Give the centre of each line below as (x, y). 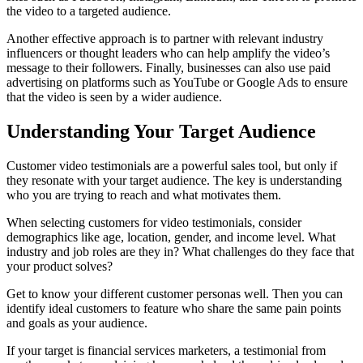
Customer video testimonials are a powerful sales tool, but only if (172, 165)
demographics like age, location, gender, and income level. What (171, 237)
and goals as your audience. (77, 322)
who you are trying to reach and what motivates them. (144, 194)
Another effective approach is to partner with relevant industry (165, 38)
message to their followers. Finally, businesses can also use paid (169, 67)
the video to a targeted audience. (89, 11)
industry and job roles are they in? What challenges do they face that (180, 251)
